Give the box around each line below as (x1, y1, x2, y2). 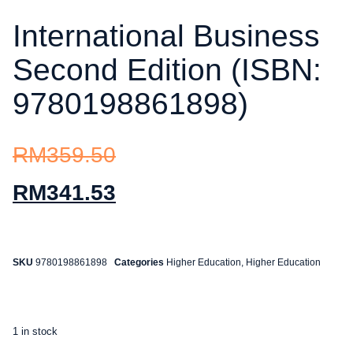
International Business (13, 19, 320, 53)
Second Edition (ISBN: (13, 53, 321, 87)
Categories (114, 257, 164, 268)
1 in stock (13, 325, 58, 337)
